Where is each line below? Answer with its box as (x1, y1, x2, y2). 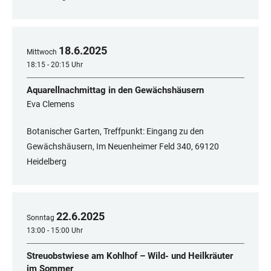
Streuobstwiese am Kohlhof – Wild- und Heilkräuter (27, 250, 233, 262)
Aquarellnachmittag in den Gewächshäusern (27, 85, 204, 96)
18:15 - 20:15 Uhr (27, 60, 83, 70)
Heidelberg (27, 157, 67, 167)
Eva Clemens (27, 99, 74, 109)
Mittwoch (27, 48, 57, 57)
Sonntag (27, 214, 54, 223)
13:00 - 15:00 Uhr (27, 226, 83, 235)
